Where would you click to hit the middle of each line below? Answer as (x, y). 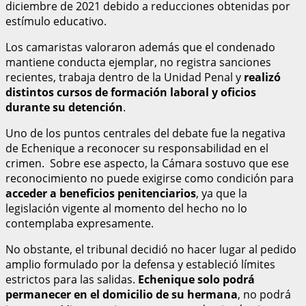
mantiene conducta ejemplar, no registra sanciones (138, 62)
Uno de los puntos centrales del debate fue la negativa (145, 133)
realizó (261, 77)
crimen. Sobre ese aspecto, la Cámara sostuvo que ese (147, 163)
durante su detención (64, 107)
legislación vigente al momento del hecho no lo (126, 208)
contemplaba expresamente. (80, 223)
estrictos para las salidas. (72, 279)
